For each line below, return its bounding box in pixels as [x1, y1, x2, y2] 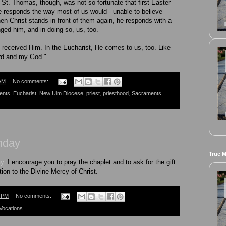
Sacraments [132, 90, 161, 97]
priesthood [103, 90, 129, 97]
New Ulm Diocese [39, 90, 83, 97]
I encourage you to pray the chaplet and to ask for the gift [6, 158, 176, 166]
